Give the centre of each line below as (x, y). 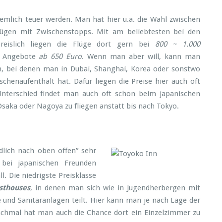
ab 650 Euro (59, 56)
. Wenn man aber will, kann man (141, 56)
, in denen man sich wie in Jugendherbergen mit (115, 188)
